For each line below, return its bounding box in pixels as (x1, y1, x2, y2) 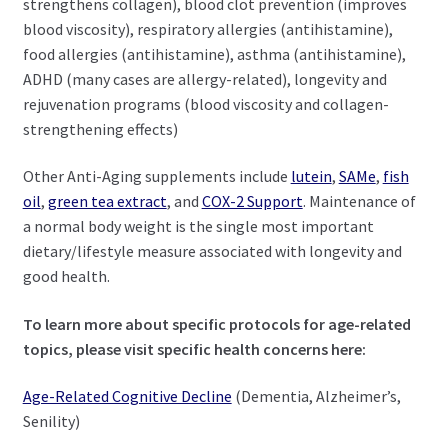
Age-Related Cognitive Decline (22, 386, 232, 407)
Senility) (22, 411, 80, 432)
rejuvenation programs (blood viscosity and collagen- (22, 93, 389, 114)
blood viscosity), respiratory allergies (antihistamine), (22, 18, 393, 39)
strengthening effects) (22, 118, 178, 139)
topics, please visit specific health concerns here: (22, 338, 366, 359)
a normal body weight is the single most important (22, 216, 374, 237)
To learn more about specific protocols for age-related (22, 313, 411, 334)
